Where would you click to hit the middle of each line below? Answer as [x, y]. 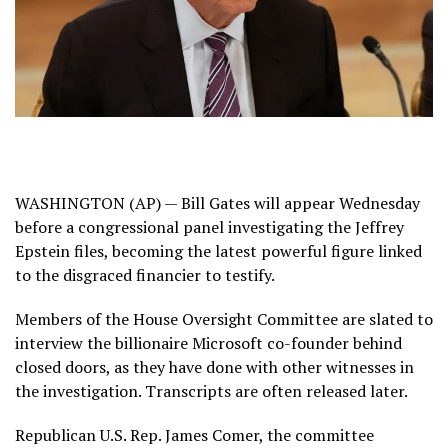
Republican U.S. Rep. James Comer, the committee [194, 434]
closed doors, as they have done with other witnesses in [214, 366]
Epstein [42, 250]
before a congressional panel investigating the [185, 226]
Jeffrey [379, 226]
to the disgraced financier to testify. [145, 274]
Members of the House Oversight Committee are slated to [224, 318]
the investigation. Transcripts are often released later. [211, 390]
